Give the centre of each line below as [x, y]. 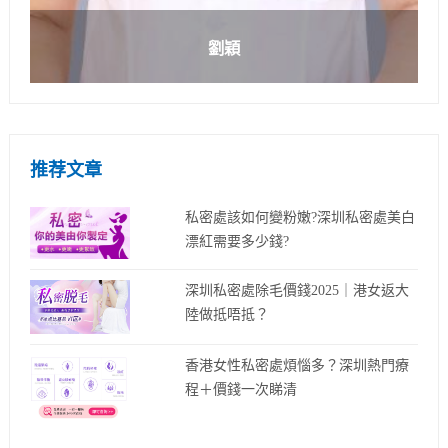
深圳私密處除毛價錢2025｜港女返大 [297, 292]
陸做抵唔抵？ [227, 316]
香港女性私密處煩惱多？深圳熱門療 [297, 366]
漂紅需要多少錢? [237, 243]
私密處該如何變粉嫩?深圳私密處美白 [300, 219]
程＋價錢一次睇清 [241, 390]
